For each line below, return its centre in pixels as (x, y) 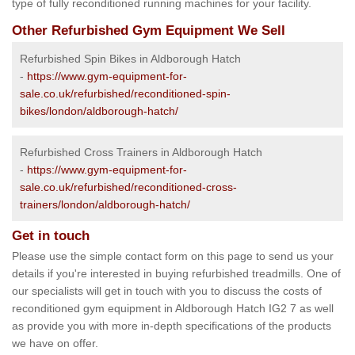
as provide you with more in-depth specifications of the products (172, 326)
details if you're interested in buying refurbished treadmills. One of (176, 274)
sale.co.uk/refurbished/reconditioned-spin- (125, 94)
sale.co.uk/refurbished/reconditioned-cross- (128, 187)
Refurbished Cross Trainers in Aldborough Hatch (141, 153)
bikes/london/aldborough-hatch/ (99, 111)
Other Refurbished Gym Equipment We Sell (149, 31)
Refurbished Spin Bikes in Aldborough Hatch (130, 59)
